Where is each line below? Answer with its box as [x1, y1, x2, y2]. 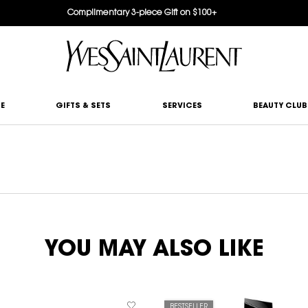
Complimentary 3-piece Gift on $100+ [67, 9, 217, 17]
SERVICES [162, 102, 202, 110]
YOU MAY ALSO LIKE [44, 239, 264, 261]
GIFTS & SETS [56, 102, 111, 110]
